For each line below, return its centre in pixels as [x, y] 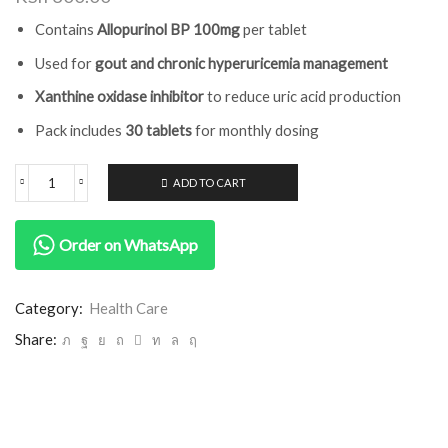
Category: [50, 307]
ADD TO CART [209, 182]
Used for [65, 62]
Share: [36, 338]
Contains [66, 29]
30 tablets [158, 129]
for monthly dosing [255, 129]
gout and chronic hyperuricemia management [241, 62]
